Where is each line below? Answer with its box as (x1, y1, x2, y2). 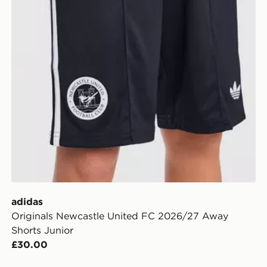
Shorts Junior (11, 224, 73, 237)
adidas (11, 195, 43, 208)
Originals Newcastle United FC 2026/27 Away (11, 210, 228, 222)
